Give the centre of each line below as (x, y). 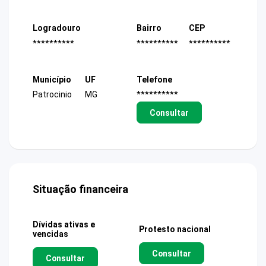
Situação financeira (80, 189)
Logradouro (57, 28)
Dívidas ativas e (64, 225)
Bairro (149, 28)
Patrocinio (52, 94)
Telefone (154, 79)
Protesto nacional (175, 229)
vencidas (50, 234)
